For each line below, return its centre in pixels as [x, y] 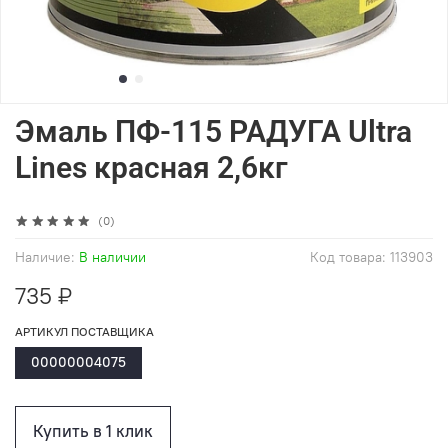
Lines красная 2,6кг [151, 167]
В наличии [112, 258]
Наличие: [45, 258]
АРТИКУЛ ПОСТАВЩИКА [84, 332]
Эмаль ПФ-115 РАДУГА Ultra [213, 131]
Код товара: [350, 258]
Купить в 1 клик [92, 430]
